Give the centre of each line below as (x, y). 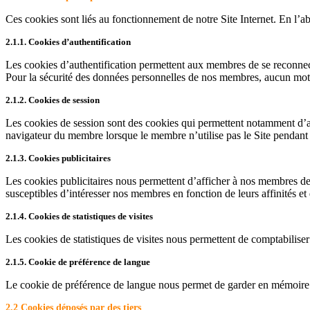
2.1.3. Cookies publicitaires (58, 158)
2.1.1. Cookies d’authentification (68, 42)
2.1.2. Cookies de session (53, 100)
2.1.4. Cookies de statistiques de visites (79, 216)
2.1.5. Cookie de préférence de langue (78, 262)
